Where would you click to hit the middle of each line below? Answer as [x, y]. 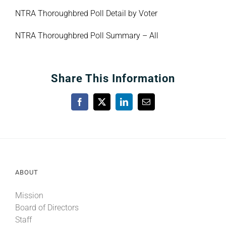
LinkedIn [138, 105]
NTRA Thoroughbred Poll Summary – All [87, 35]
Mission [29, 195]
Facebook [95, 105]
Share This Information [113, 78]
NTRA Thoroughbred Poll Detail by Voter [86, 13]
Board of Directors [47, 207]
